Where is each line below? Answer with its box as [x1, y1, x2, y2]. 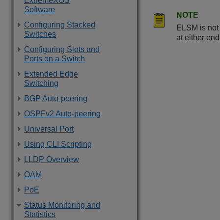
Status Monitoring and [24, 201, 100, 209]
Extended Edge [24, 70, 78, 78]
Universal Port [24, 125, 74, 133]
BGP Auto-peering [24, 94, 87, 103]
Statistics [24, 210, 55, 219]
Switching [24, 79, 58, 87]
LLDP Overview [24, 155, 79, 164]
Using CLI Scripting [24, 140, 92, 148]
